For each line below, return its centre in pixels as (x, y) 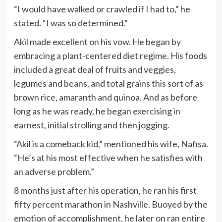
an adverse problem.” (54, 171)
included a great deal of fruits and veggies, (95, 69)
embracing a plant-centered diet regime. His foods (110, 55)
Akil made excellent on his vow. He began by (97, 41)
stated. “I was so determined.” (71, 23)
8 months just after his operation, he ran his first (105, 190)
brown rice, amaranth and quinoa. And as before (105, 97)
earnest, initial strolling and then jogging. (91, 125)
